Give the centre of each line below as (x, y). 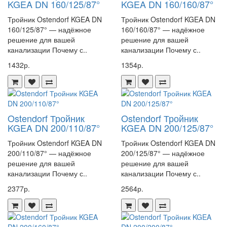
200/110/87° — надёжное (49, 153)
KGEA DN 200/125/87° (167, 128)
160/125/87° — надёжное (49, 29)
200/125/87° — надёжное (163, 153)
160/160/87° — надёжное (163, 29)
